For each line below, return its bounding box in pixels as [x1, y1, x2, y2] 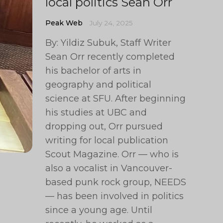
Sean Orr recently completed [45, 51, 175, 62]
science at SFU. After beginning [45, 93, 186, 104]
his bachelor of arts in [45, 65, 142, 76]
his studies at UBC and [45, 107, 147, 118]
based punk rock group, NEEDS [45, 177, 187, 188]
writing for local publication [45, 135, 169, 146]
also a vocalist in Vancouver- [45, 163, 173, 174]
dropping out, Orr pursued [45, 121, 163, 132]
